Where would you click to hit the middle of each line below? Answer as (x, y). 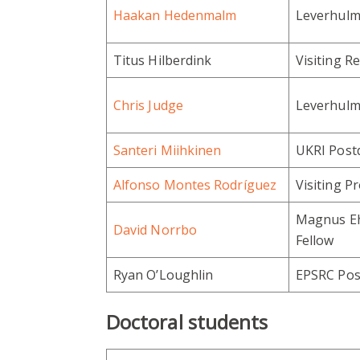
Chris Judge (148, 106)
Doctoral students (187, 322)
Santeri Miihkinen (168, 151)
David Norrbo (155, 230)
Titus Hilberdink (163, 61)
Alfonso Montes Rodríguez (195, 185)
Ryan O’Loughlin (164, 275)
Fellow (315, 241)
